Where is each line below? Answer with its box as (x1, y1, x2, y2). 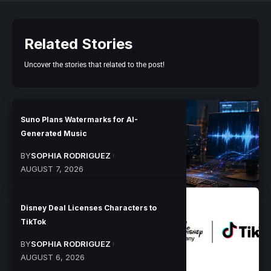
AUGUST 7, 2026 (21, 163, 84, 174)
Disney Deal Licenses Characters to (21, 203, 157, 212)
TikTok (21, 217, 47, 226)
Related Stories (24, 34, 132, 53)
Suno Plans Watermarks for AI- (21, 114, 139, 124)
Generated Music (21, 128, 88, 138)
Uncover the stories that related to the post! (24, 60, 165, 69)
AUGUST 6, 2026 (21, 252, 85, 262)
